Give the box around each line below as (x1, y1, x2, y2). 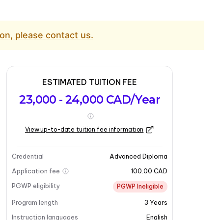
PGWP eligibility (12, 182, 61, 190)
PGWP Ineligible (117, 183, 164, 190)
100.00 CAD (131, 167, 167, 175)
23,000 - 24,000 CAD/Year (19, 93, 160, 107)
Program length (12, 198, 58, 206)
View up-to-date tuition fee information (25, 126, 144, 133)
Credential (12, 152, 44, 160)
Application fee (12, 167, 60, 175)
